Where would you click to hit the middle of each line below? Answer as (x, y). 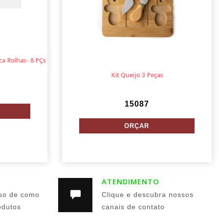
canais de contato (133, 207)
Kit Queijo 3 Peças (137, 75)
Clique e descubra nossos (148, 195)
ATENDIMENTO (131, 182)
